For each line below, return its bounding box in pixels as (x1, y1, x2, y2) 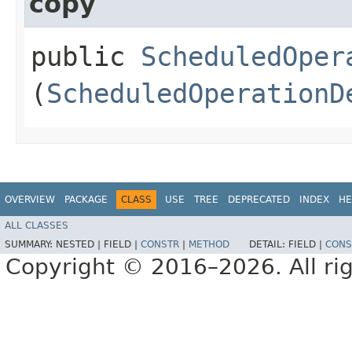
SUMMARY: (5, 239, 56, 251)
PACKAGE (64, 193, 108, 205)
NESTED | (56, 239, 104, 251)
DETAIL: (249, 239, 288, 251)
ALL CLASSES (5, 220, 68, 232)
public (31, 40, 141, 72)
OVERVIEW (5, 193, 55, 205)
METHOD (189, 239, 229, 251)
